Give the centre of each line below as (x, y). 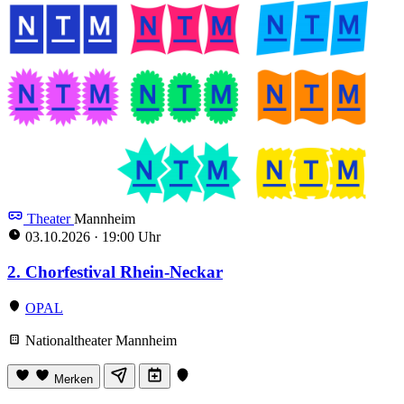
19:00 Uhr (129, 237)
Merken (73, 380)
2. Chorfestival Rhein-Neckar (115, 271)
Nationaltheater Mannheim (99, 341)
